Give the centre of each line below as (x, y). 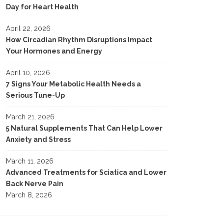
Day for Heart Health (42, 7)
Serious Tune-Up (35, 95)
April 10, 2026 (28, 73)
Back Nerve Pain (35, 184)
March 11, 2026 (30, 161)
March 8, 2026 (29, 195)
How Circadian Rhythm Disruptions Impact (79, 40)
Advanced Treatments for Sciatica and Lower (86, 172)
